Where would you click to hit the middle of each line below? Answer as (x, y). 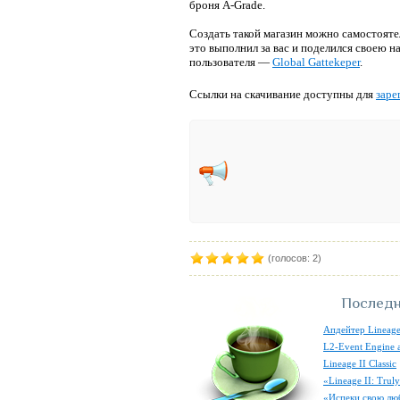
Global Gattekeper (316, 62)
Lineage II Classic (360, 363)
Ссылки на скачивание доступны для (283, 94)
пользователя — (231, 62)
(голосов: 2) (293, 258)
